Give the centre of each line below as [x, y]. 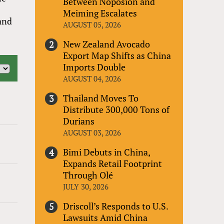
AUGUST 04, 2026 [92, 78]
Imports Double [94, 67]
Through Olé [88, 175]
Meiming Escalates [100, 13]
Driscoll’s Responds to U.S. [116, 206]
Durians [79, 121]
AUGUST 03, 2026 [92, 132]
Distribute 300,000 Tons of [116, 109]
